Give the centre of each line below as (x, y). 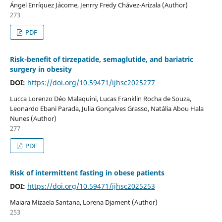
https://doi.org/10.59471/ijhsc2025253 (91, 186)
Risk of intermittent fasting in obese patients (87, 172)
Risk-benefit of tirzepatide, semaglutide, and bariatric (101, 59)
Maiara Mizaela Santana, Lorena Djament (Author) (83, 202)
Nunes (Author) (33, 118)
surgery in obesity (41, 69)
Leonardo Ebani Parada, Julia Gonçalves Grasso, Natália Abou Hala (107, 108)
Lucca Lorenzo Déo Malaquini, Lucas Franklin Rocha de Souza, (100, 98)
